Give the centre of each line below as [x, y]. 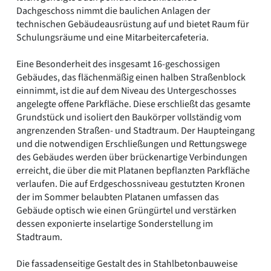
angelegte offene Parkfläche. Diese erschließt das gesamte [133, 104]
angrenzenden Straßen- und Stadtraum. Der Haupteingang [135, 131]
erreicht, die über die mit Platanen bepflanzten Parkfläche [133, 171]
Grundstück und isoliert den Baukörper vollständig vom [129, 118]
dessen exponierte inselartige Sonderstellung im [115, 224]
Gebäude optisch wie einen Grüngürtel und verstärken [126, 211]
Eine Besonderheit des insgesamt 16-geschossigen [118, 64]
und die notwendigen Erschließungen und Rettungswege [132, 144]
